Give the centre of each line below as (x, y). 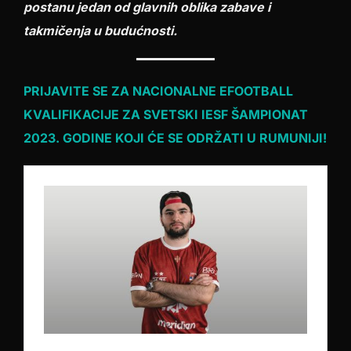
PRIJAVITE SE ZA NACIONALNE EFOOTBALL (158, 91)
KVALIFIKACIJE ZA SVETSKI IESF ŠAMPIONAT (166, 114)
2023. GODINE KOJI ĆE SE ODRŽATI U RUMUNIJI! (175, 138)
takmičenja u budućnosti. (100, 31)
